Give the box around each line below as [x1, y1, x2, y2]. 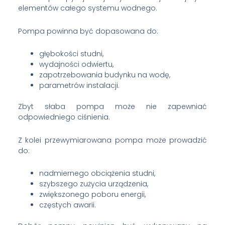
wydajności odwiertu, [39, 59, 114, 70]
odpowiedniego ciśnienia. [18, 112, 110, 123]
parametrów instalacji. [39, 80, 120, 91]
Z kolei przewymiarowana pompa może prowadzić [18, 135, 207, 145]
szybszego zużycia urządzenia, [39, 179, 148, 189]
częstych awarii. [39, 200, 96, 210]
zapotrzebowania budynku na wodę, [39, 70, 170, 80]
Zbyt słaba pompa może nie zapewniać [18, 101, 207, 112]
